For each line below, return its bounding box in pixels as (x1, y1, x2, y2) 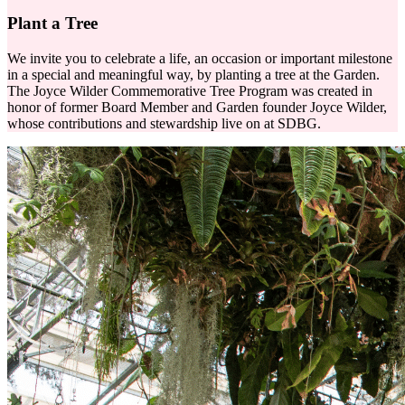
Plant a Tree (7, 14, 98, 33)
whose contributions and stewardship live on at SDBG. (7, 115, 321, 131)
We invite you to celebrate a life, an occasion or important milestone (7, 50, 392, 66)
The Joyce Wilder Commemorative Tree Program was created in (7, 82, 372, 99)
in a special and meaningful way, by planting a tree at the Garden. (7, 66, 380, 82)
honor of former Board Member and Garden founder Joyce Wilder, (7, 99, 387, 115)
